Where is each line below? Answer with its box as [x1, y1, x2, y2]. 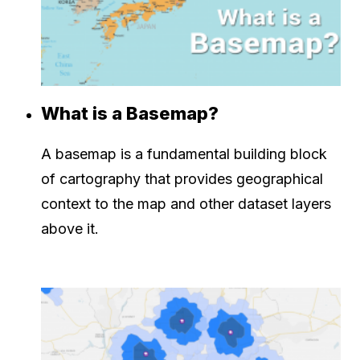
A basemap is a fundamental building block [41, 145, 327, 162]
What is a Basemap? [41, 102, 219, 124]
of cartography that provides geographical [41, 170, 323, 187]
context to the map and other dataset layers [41, 194, 331, 212]
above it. [41, 219, 99, 237]
